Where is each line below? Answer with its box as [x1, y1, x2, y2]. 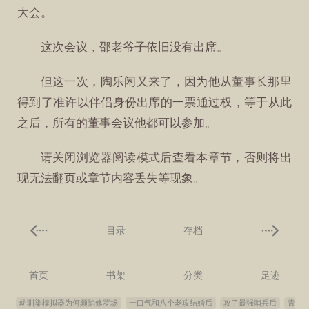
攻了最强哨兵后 [223, 299, 277, 308]
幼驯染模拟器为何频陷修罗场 [19, 299, 118, 308]
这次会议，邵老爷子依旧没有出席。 [40, 40, 228, 54]
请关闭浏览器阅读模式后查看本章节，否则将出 [40, 151, 292, 165]
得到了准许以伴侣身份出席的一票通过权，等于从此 [17, 95, 292, 109]
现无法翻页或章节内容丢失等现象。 [17, 172, 206, 186]
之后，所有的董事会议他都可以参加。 [17, 116, 217, 130]
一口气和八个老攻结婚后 [129, 299, 212, 308]
